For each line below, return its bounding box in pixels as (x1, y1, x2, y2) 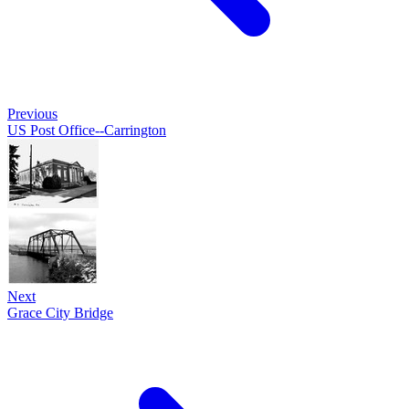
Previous (7, 106, 58, 121)
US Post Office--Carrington (7, 122, 166, 138)
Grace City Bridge (7, 305, 113, 320)
